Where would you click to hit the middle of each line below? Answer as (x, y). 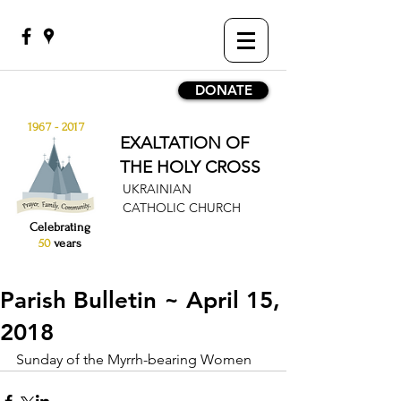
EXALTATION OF (185, 143)
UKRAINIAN (157, 189)
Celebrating (60, 227)
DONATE (223, 90)
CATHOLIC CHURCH (182, 208)
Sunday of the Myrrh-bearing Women (134, 359)
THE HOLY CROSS (190, 167)
